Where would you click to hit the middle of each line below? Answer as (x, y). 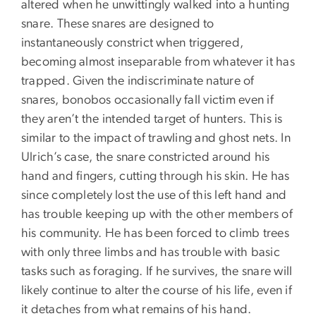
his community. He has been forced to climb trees (155, 234)
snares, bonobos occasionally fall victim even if (147, 101)
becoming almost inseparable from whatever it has (158, 62)
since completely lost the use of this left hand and (154, 196)
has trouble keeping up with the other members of (157, 215)
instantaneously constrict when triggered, (133, 43)
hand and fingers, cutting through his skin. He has (156, 177)
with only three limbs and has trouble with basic (151, 253)
